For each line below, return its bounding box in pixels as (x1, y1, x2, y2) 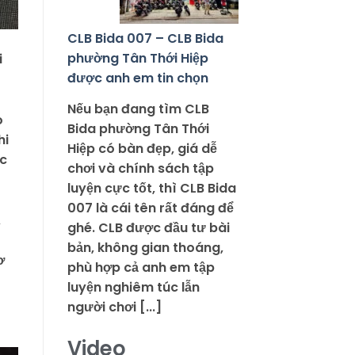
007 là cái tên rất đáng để (67, 199, 234, 218)
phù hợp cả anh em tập (67, 258, 215, 277)
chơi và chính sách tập (67, 159, 214, 178)
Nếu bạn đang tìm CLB (67, 100, 209, 119)
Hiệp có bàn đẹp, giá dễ (67, 139, 217, 158)
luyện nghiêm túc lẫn (67, 278, 200, 297)
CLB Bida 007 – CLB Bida (67, 29, 223, 48)
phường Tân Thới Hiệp (67, 49, 208, 68)
